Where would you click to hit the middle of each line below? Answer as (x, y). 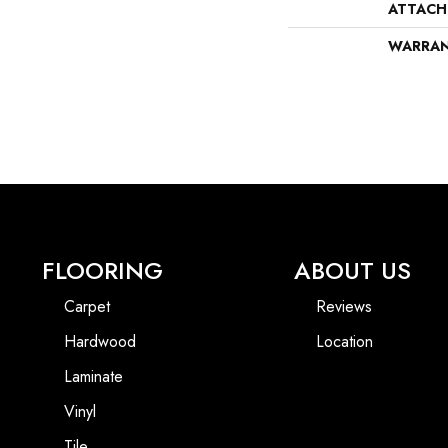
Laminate (93, 377)
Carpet (87, 307)
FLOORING (102, 271)
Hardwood (100, 342)
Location (344, 342)
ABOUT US (352, 271)
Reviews (344, 307)
